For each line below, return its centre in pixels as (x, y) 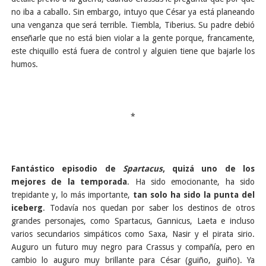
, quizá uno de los (209, 169)
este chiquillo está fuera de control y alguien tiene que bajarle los (133, 51)
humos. (25, 64)
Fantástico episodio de (67, 169)
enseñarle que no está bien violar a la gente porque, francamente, (133, 38)
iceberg (27, 208)
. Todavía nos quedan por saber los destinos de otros (149, 208)
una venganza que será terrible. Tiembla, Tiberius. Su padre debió (133, 25)
